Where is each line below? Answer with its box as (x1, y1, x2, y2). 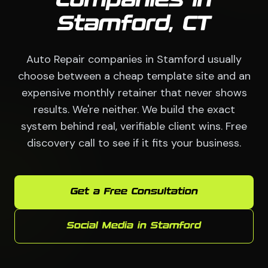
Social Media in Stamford (67, 221, 201, 230)
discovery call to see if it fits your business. (27, 135, 241, 150)
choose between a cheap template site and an (17, 68, 251, 83)
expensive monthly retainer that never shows (21, 85, 247, 100)
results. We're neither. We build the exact (33, 102, 235, 117)
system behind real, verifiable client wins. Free (21, 118, 247, 133)
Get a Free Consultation (70, 187, 198, 196)
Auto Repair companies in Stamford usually (26, 51, 242, 66)
